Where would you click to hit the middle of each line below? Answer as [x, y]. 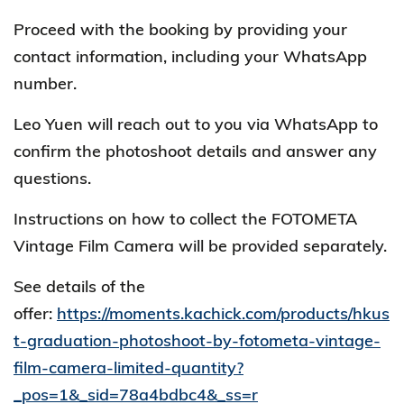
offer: [35, 313]
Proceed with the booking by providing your [180, 29]
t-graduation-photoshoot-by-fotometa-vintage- [197, 340]
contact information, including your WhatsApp [190, 56]
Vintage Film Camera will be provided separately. [200, 246]
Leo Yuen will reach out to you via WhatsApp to [196, 124]
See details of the [79, 286]
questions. [52, 178]
